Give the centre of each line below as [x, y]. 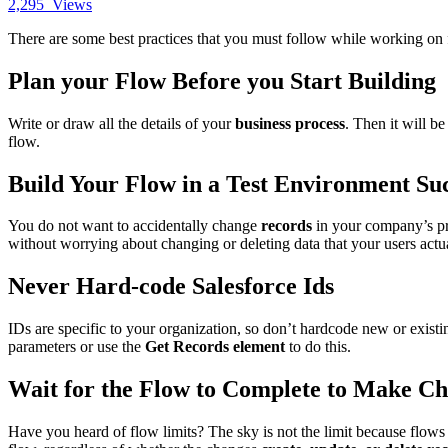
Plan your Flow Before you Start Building [222, 80]
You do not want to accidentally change [134, 226]
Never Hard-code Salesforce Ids [171, 286]
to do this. [318, 347]
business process [290, 123]
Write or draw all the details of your [121, 123]
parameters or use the [76, 347]
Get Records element [215, 347]
